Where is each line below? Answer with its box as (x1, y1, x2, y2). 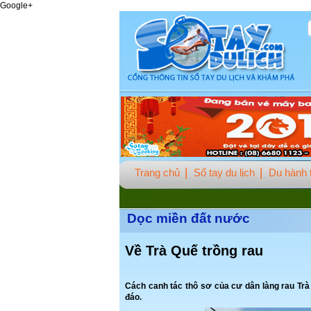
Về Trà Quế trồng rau (125, 243, 263, 258)
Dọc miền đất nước (127, 211, 250, 226)
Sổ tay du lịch (194, 167, 255, 178)
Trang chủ (135, 167, 180, 178)
